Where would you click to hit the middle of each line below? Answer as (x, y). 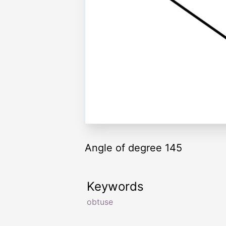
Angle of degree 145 (133, 148)
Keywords (115, 186)
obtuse (100, 202)
